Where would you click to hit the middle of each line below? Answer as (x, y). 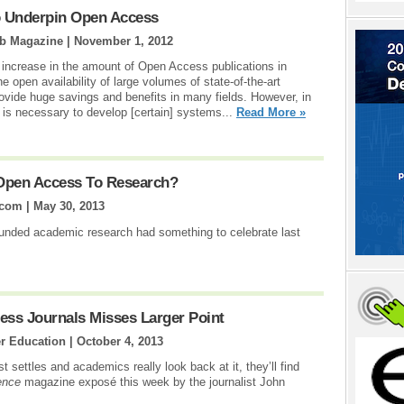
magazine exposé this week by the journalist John (155, 382)
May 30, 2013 (69, 207)
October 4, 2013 (120, 341)
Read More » (271, 113)
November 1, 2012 (124, 41)
